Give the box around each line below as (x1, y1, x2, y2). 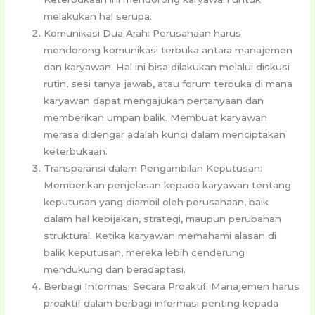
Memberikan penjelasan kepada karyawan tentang (44, 179, 292, 191)
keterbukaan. (44, 146, 108, 157)
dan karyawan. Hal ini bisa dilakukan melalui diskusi (44, 61, 290, 73)
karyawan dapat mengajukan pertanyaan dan (44, 95, 264, 107)
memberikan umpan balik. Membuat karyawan (44, 112, 268, 124)
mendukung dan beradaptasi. (44, 264, 186, 276)
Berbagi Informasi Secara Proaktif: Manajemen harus (44, 281, 300, 292)
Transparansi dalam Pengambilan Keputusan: (44, 162, 263, 174)
